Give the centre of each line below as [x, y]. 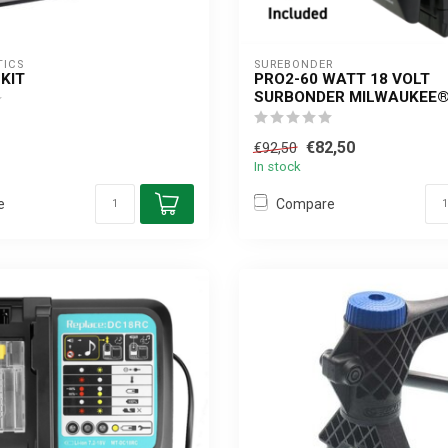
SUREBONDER [293, 64]
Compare [305, 203]
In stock [277, 166]
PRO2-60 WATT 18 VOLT [342, 79]
